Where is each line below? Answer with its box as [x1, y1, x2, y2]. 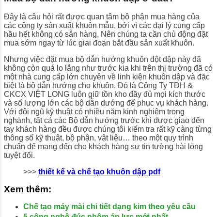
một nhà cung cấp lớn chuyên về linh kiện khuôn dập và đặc [4, 73, 210, 81]
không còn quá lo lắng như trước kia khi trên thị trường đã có [4, 64, 213, 73]
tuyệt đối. [4, 151, 35, 160]
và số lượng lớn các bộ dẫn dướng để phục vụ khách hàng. [4, 99, 208, 108]
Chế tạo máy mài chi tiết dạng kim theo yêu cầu [23, 202, 196, 211]
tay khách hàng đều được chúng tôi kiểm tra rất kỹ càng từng [4, 125, 212, 134]
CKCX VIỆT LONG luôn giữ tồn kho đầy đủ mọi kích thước [4, 90, 205, 99]
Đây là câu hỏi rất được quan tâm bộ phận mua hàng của [4, 13, 200, 21]
